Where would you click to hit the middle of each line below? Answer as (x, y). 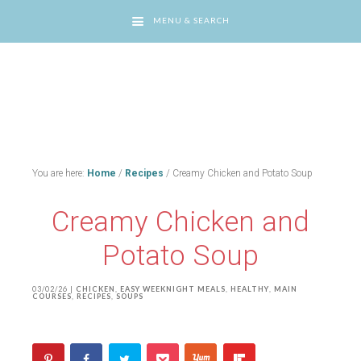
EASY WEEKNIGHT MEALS (173, 289)
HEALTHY (250, 289)
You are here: (60, 173)
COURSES (52, 296)
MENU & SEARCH (191, 21)
